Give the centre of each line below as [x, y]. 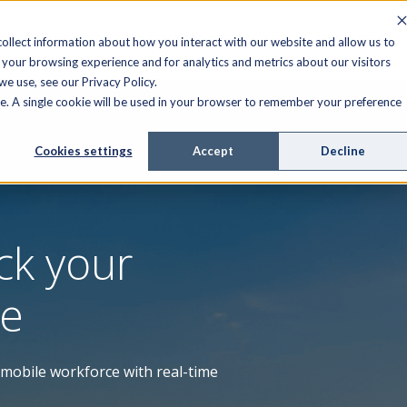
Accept [213, 151]
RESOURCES [356, 40]
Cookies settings [83, 151]
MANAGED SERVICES [204, 40]
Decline [343, 151]
